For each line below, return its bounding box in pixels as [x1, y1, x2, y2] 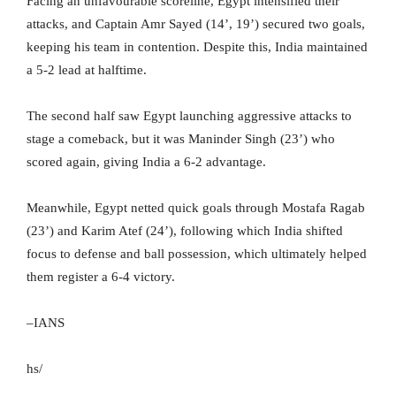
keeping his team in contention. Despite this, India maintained [27, 40, 368, 55]
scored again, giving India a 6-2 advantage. [27, 155, 266, 170]
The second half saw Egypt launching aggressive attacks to [27, 109, 352, 124]
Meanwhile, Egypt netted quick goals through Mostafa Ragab [27, 201, 365, 216]
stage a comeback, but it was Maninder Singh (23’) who [27, 132, 335, 147]
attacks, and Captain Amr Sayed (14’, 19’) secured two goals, [27, 17, 365, 32]
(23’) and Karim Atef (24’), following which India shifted [27, 224, 343, 239]
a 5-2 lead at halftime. [27, 63, 147, 78]
